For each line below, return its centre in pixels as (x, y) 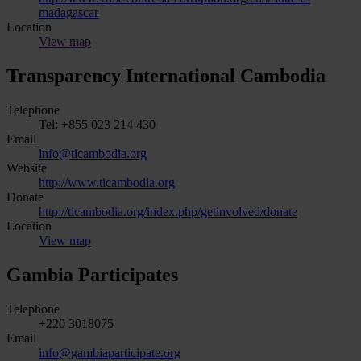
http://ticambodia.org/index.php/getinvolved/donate (168, 211)
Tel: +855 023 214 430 (97, 124)
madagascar (68, 13)
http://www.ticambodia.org (107, 182)
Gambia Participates (92, 274)
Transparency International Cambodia (166, 76)
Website (27, 168)
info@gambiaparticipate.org (110, 352)
